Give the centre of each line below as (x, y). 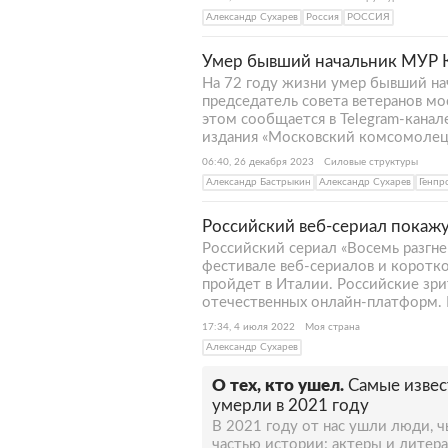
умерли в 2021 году (290, 405)
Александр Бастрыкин (258, 182)
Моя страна (332, 327)
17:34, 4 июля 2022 (248, 327)
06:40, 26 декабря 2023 (258, 162)
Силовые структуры (371, 162)
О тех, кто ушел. (278, 385)
